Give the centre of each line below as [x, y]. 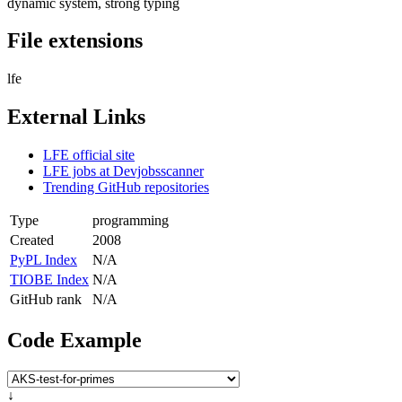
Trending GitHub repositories [126, 188]
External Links [76, 117]
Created [32, 240]
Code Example [74, 341]
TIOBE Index [49, 280]
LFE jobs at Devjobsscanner [123, 171]
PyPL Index [44, 260]
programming [131, 221]
